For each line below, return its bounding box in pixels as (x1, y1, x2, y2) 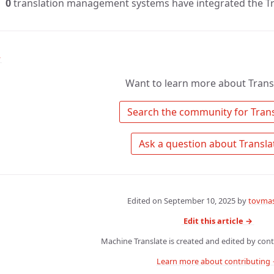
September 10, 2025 (164, 195, 235, 207)
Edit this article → (183, 215, 253, 226)
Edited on (127, 195, 164, 207)
